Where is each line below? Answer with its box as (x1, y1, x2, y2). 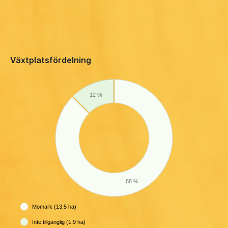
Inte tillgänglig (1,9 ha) (32, 219, 85, 225)
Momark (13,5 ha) (32, 204, 76, 210)
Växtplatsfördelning (10, 55, 91, 66)
